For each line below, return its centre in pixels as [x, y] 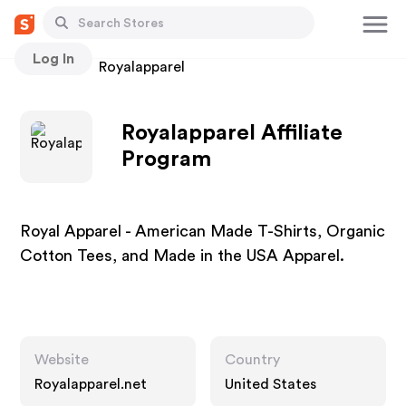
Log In [53, 58]
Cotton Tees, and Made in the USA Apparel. [183, 256]
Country [252, 360]
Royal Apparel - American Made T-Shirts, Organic [203, 231]
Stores [42, 67]
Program [167, 159]
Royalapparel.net [91, 384]
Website [62, 360]
